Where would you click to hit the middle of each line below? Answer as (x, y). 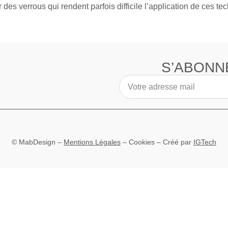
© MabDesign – (38, 142)
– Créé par (174, 142)
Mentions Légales (92, 142)
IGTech (205, 142)
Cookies (142, 142)
